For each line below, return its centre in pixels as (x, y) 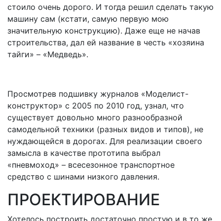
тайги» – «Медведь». (48, 54)
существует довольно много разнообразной (95, 117)
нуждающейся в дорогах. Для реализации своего (105, 141)
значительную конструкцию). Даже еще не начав (104, 31)
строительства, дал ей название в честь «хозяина (106, 42)
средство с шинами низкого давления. (83, 177)
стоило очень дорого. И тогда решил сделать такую (110, 7)
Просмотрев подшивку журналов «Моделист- (98, 94)
